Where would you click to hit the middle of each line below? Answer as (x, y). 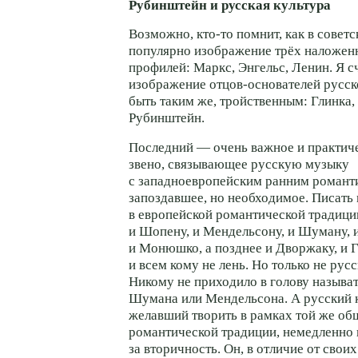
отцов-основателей (265, 85)
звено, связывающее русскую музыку (239, 164)
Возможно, (163, 34)
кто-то (215, 34)
